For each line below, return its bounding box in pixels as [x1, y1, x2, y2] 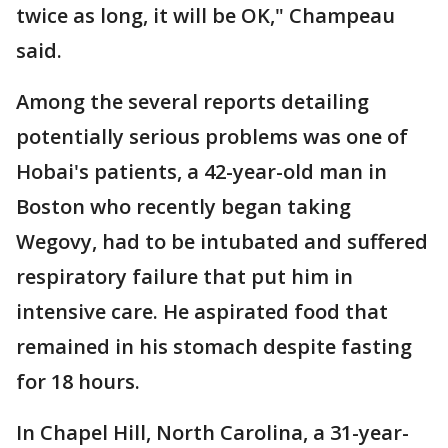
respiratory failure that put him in [16, 262, 353, 290]
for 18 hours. [16, 367, 140, 395]
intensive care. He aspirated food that [16, 297, 388, 325]
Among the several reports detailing [16, 87, 369, 115]
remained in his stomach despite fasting [16, 332, 412, 360]
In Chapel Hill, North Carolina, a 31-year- [16, 418, 409, 446]
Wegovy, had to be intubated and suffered [16, 227, 428, 255]
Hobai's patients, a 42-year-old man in [16, 157, 387, 185]
